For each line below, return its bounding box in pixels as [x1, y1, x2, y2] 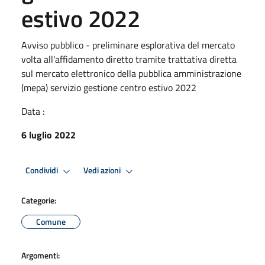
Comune [36, 215, 66, 228]
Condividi [25, 164, 60, 177]
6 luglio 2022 [21, 127, 76, 142]
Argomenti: [21, 248, 60, 261]
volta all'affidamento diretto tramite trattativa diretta [21, 51, 237, 66]
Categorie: [21, 193, 56, 206]
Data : [21, 104, 44, 118]
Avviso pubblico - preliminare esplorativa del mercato [21, 37, 235, 52]
